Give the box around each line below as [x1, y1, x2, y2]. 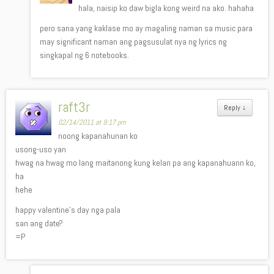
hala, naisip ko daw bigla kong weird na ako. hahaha [78, 2, 254, 13]
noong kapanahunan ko [58, 130, 138, 141]
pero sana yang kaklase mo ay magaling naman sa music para [40, 23, 253, 34]
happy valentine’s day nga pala [15, 204, 120, 215]
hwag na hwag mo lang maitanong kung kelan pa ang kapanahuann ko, [15, 157, 256, 168]
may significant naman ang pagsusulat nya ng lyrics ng [40, 36, 227, 47]
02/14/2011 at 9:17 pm [58, 117, 126, 127]
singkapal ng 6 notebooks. [40, 50, 129, 61]
